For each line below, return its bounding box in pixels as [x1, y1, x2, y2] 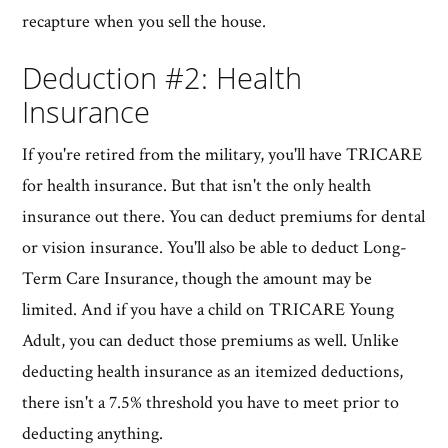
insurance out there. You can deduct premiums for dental [22, 204, 426, 228]
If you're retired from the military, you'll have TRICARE [22, 142, 423, 166]
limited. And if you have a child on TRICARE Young [22, 297, 395, 321]
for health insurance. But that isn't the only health [22, 173, 372, 197]
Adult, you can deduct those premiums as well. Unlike [22, 328, 400, 352]
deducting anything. [22, 421, 168, 445]
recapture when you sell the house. [22, 9, 267, 33]
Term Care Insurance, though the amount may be [22, 266, 373, 290]
